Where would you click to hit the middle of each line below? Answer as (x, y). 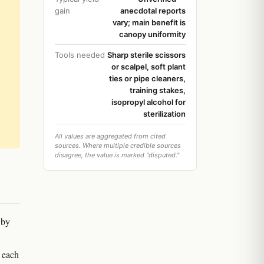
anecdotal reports (153, 11)
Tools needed (80, 55)
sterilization (164, 114)
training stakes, (158, 90)
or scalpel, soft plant (148, 67)
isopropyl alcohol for (148, 102)
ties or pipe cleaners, (147, 78)
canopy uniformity (152, 34)
